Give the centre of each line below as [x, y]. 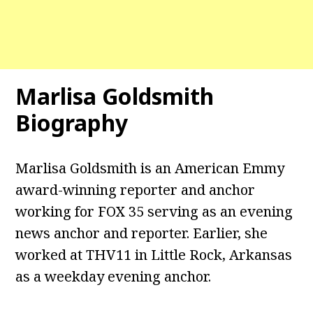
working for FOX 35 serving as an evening [154, 211]
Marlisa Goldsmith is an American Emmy [150, 168]
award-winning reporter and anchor [136, 190]
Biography [72, 123]
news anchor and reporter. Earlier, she [142, 233]
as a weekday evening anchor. [114, 276]
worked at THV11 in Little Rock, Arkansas [154, 255]
